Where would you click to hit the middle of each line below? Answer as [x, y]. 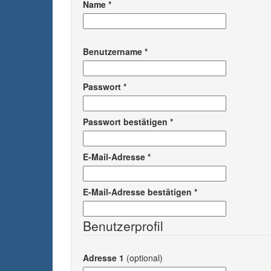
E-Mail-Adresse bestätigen [137, 192]
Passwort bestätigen [125, 122]
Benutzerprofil [123, 226]
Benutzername [113, 51]
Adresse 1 [103, 258]
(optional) [145, 258]
